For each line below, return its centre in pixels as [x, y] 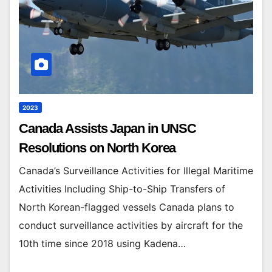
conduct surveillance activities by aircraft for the [131, 226]
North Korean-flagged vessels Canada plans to [127, 207]
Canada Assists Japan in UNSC [108, 129]
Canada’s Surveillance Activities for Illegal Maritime [136, 171]
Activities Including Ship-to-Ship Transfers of [122, 189]
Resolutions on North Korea [97, 148]
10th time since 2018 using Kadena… [102, 244]
